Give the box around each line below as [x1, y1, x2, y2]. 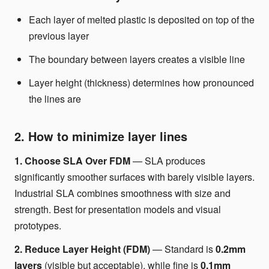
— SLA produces [130, 154, 205, 168]
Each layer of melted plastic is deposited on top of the [29, 13, 255, 26]
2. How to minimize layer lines [14, 127, 187, 145]
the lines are [29, 92, 81, 106]
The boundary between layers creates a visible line [29, 52, 245, 66]
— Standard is [150, 242, 216, 256]
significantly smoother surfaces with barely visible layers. [14, 170, 255, 184]
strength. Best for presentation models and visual [14, 202, 221, 216]
